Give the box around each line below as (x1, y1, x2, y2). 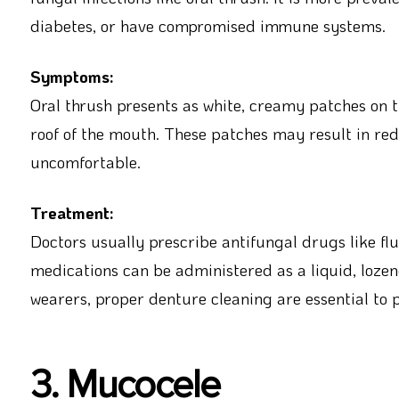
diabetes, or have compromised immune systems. (29, 14, 386, 37)
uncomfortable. (29, 151, 141, 174)
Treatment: (29, 201, 114, 224)
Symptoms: (29, 65, 114, 88)
